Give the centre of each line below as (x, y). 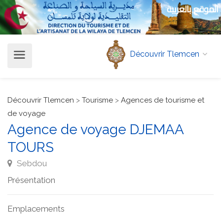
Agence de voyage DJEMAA (95, 129)
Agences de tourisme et (163, 100)
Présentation (31, 180)
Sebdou (31, 163)
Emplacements (36, 208)
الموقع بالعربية (193, 9)
